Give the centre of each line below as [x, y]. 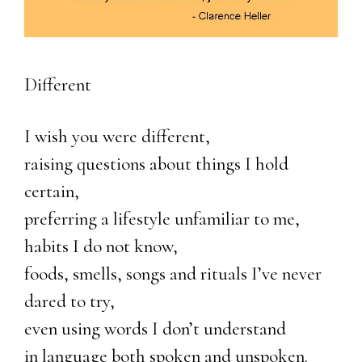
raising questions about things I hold [156, 164]
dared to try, [69, 301]
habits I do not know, [101, 246]
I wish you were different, [117, 136]
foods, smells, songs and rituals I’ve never [173, 274]
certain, [52, 191]
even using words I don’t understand [155, 328]
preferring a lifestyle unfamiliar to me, [162, 219]
